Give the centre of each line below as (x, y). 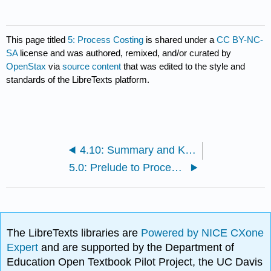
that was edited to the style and (183, 66)
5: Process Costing (106, 39)
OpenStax (26, 66)
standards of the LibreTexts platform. (78, 79)
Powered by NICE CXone (203, 233)
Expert (24, 248)
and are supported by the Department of (138, 248)
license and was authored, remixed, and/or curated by (126, 53)
